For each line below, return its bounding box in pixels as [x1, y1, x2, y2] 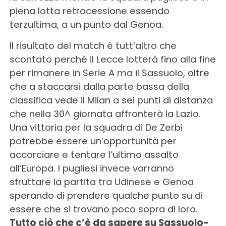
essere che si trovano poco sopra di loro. [9, 202, 198, 215]
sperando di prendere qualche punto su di [9, 189, 203, 202]
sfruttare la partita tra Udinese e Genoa [9, 175, 194, 188]
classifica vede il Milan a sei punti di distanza [9, 93, 213, 106]
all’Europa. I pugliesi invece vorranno [9, 161, 174, 175]
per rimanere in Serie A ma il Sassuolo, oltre [9, 66, 209, 79]
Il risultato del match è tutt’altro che [9, 39, 177, 52]
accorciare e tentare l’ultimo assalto [9, 148, 179, 161]
